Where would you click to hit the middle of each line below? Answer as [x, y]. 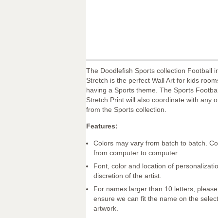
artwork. [106, 209]
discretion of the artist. [127, 175]
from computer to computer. [136, 153]
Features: [102, 126]
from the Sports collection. [126, 109]
